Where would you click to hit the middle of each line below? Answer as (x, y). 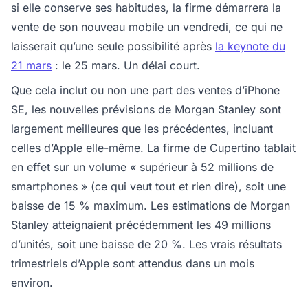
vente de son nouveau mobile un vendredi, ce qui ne (147, 27)
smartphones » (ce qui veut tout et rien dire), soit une (148, 186)
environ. (32, 283)
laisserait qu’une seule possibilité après (113, 46)
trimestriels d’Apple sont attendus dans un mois (133, 263)
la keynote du (250, 46)
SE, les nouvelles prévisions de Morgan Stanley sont (146, 109)
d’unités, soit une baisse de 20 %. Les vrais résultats (146, 244)
